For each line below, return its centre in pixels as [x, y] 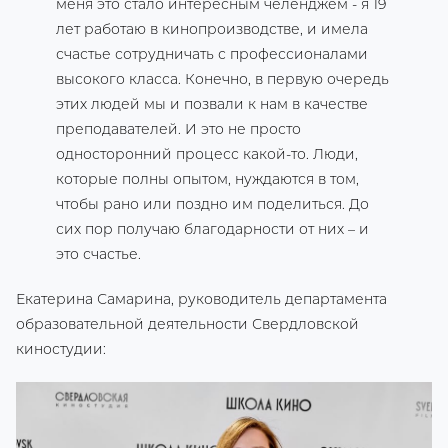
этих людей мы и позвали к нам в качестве [212, 104]
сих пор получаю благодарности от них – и [212, 229]
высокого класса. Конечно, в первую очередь [222, 79]
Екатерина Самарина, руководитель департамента [201, 299]
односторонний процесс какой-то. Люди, [207, 154]
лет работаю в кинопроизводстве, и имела [212, 29]
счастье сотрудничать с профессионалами [212, 54]
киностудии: [61, 349]
